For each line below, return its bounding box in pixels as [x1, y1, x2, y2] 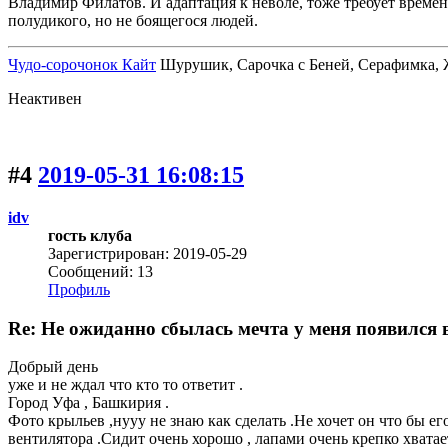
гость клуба [48, 226, 132, 244]
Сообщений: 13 [48, 262, 153, 280]
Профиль [48, 280, 110, 298]
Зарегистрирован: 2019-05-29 [48, 244, 247, 262]
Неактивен [8, 90, 82, 108]
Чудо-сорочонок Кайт [8, 56, 156, 74]
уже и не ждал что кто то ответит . [8, 376, 243, 394]
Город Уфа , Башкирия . [8, 394, 169, 412]
